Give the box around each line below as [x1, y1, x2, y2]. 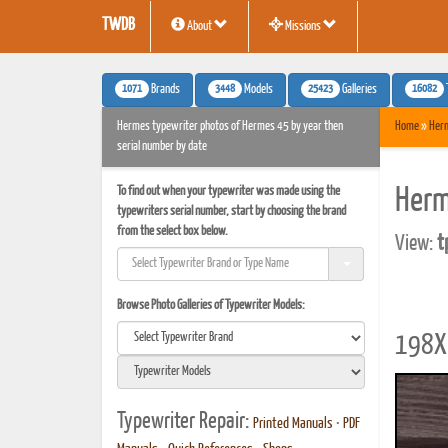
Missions [283, 20, 323, 33]
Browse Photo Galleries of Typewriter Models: [117, 299, 305, 312]
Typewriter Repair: [117, 410, 253, 433]
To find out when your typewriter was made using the [117, 185, 340, 198]
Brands [149, 83, 180, 96]
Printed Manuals [253, 417, 333, 431]
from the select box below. [117, 225, 228, 238]
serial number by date [117, 140, 207, 153]
